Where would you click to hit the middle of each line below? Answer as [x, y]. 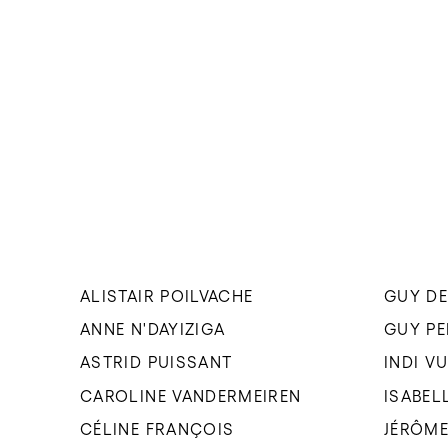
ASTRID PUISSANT [156, 362]
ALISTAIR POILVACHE [167, 295]
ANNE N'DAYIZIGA [153, 328]
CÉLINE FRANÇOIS [157, 429]
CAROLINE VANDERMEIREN [191, 395]
